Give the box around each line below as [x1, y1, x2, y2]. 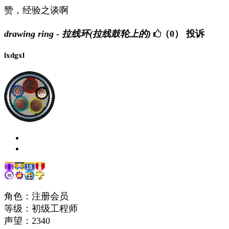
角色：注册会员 [4, 191, 68, 201]
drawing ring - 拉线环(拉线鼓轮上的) [4, 28, 151, 39]
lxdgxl [4, 51, 25, 59]
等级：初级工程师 [4, 203, 78, 214]
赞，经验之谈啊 [4, 5, 68, 16]
